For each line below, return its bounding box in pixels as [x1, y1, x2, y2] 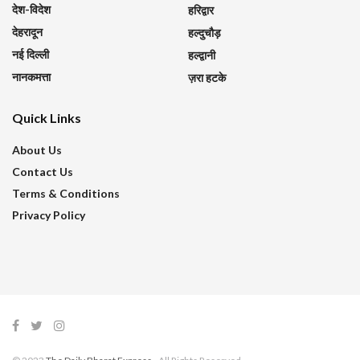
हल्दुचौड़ [188, 25, 221, 39]
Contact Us [12, 164, 73, 178]
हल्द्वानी [188, 47, 215, 62]
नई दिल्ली [12, 47, 49, 61]
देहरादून [12, 24, 43, 39]
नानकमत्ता [12, 69, 51, 84]
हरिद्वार [188, 2, 214, 17]
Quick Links [12, 109, 81, 125]
